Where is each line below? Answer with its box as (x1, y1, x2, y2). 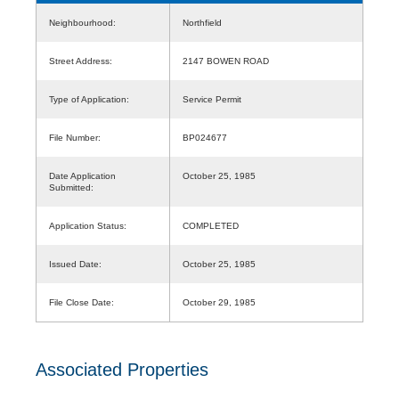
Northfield (183, 17, 232, 28)
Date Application (49, 170, 116, 181)
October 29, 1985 (183, 297, 256, 307)
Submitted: (49, 182, 94, 192)
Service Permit (183, 94, 241, 104)
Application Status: (49, 220, 126, 231)
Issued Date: (49, 258, 102, 269)
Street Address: (49, 55, 112, 66)
